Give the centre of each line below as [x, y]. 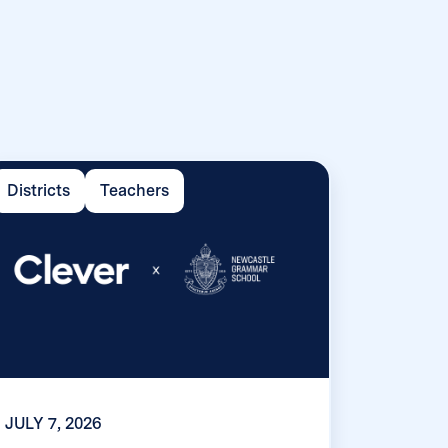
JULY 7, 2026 [53, 424]
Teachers [134, 191]
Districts [38, 191]
